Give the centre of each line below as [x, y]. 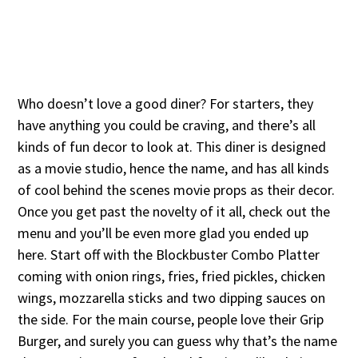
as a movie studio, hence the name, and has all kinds [174, 169]
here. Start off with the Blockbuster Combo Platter [169, 255]
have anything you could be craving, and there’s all [167, 125]
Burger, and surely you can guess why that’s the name [178, 341]
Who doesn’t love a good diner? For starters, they [166, 104]
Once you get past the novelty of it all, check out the [174, 212]
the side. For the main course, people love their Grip [171, 320]
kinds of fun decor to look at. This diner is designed [172, 147]
